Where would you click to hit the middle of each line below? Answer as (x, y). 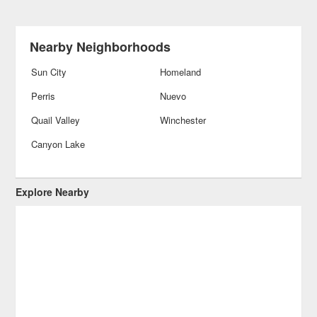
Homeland (180, 72)
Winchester (183, 120)
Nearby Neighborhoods (100, 47)
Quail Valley (56, 120)
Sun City (49, 72)
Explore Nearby (53, 192)
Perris (44, 96)
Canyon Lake (58, 144)
